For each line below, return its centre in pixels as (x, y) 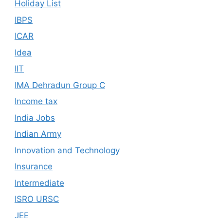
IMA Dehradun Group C (60, 85)
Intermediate (39, 183)
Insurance (34, 167)
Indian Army (38, 134)
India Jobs (35, 118)
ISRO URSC (37, 199)
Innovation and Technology (67, 150)
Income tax (36, 101)
